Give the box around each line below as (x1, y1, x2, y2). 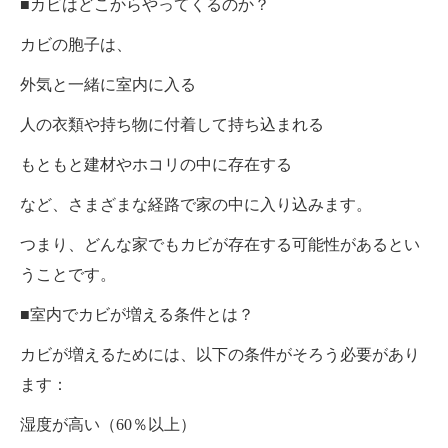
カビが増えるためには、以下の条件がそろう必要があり (20, 345, 420, 363)
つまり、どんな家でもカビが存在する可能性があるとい (20, 235, 420, 253)
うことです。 (20, 265, 116, 283)
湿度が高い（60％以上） (20, 415, 196, 433)
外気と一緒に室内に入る (20, 75, 196, 93)
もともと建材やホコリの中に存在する (20, 155, 292, 173)
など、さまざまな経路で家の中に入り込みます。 (20, 195, 372, 213)
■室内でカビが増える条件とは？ (20, 305, 254, 323)
